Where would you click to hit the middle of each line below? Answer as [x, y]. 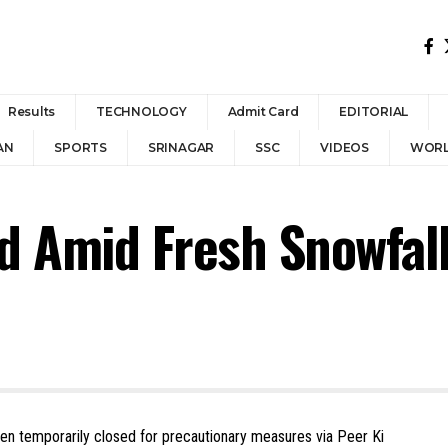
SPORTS [80, 147]
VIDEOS [344, 147]
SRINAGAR [181, 147]
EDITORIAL [374, 111]
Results [31, 111]
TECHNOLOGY [141, 111]
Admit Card [263, 111]
